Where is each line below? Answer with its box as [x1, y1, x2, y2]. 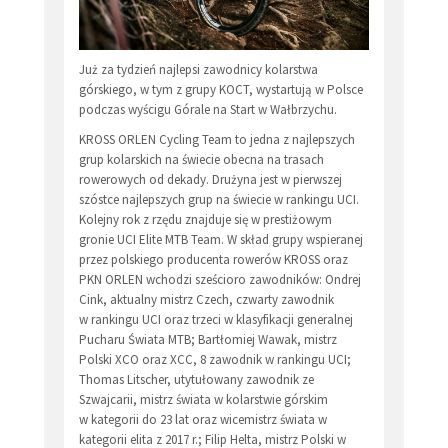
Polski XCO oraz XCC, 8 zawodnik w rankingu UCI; [79, 350, 351, 368]
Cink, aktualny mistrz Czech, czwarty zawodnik [79, 290, 334, 308]
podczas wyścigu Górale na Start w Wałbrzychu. [79, 100, 340, 118]
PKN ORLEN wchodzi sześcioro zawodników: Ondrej [79, 270, 361, 288]
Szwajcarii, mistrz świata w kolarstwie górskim [79, 390, 328, 408]
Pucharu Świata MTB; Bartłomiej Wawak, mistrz [79, 330, 337, 348]
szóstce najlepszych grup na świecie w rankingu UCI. [79, 190, 359, 208]
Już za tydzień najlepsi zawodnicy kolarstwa [79, 60, 318, 78]
